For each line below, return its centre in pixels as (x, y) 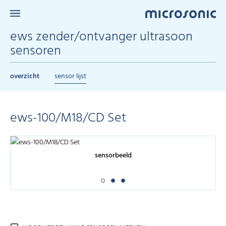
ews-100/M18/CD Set (68, 118)
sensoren (36, 51)
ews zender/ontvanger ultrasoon (101, 37)
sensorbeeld (113, 156)
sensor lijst (70, 76)
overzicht (25, 76)
